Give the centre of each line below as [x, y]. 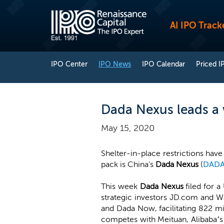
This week [120, 186]
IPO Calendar [163, 64]
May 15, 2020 [128, 128]
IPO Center [69, 64]
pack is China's [128, 164]
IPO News [115, 64]
